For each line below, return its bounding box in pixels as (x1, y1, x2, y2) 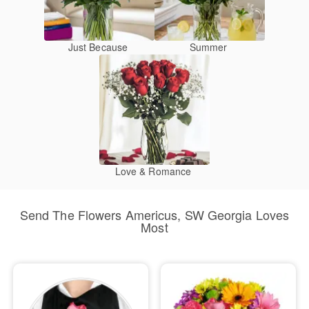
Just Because (68, 40, 128, 54)
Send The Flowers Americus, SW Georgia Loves (19, 206, 290, 223)
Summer (189, 40, 228, 54)
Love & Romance (114, 164, 192, 178)
